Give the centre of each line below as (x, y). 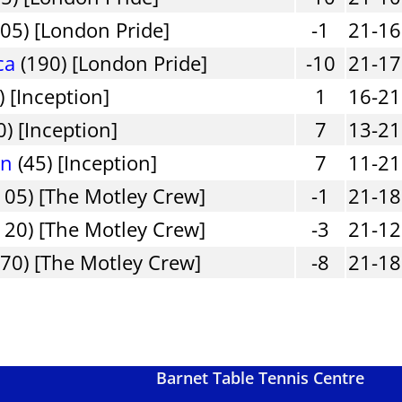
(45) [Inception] (85, 162)
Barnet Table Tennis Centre (260, 378)
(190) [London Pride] (112, 62)
